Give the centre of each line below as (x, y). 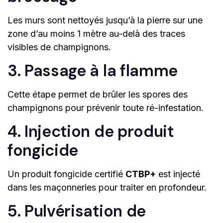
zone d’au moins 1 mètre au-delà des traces (96, 34)
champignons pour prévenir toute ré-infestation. (106, 108)
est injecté (178, 174)
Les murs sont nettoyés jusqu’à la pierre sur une (105, 20)
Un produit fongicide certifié (66, 174)
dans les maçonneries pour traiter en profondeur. (107, 188)
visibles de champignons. (59, 47)
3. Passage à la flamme (93, 71)
